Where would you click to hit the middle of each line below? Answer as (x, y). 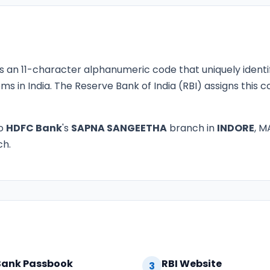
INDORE (236, 128)
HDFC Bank (34, 128)
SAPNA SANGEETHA (119, 128)
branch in (192, 128)
